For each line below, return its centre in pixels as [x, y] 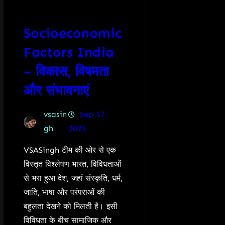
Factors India [69, 52]
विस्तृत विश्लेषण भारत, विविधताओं [72, 164]
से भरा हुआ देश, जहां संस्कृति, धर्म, [73, 178]
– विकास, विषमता [66, 71]
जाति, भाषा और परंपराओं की [64, 192]
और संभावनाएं [56, 90]
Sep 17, [93, 114]
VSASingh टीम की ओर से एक [70, 150]
